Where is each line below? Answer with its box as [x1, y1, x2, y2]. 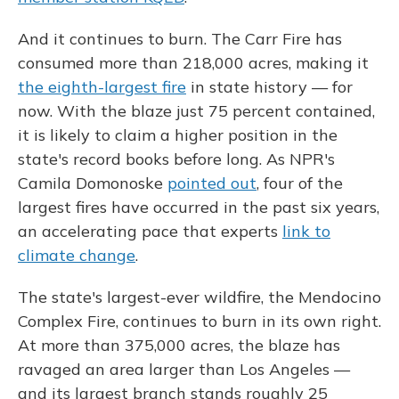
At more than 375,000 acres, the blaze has [18, 335, 340, 355]
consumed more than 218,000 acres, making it [18, 53, 369, 73]
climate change [18, 245, 135, 265]
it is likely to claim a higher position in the [18, 125, 338, 145]
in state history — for [186, 77, 353, 97]
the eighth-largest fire [18, 77, 186, 97]
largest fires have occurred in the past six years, [18, 197, 379, 217]
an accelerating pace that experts [18, 221, 282, 241]
